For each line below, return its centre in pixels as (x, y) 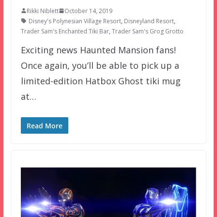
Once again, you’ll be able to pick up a (100, 65)
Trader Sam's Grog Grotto (147, 31)
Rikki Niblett (42, 11)
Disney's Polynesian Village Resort (75, 21)
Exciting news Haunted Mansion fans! (98, 50)
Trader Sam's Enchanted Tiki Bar (65, 31)
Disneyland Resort (149, 21)
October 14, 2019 (88, 11)
